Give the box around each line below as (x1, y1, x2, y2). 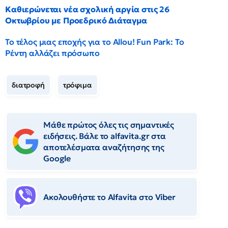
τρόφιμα (63, 80, 92, 90)
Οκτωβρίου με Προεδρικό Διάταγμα (5, 15, 148, 25)
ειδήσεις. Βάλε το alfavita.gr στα (43, 131, 166, 141)
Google (43, 153, 71, 163)
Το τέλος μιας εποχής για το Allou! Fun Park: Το (5, 37, 184, 47)
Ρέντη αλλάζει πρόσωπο (5, 48, 100, 58)
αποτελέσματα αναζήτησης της (43, 142, 164, 152)
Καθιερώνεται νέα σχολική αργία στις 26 (5, 4, 169, 14)
